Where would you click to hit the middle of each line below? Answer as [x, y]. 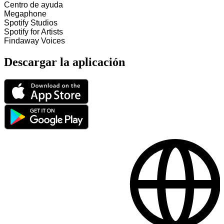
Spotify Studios [31, 23]
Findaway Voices [34, 41]
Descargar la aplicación [64, 62]
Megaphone [25, 14]
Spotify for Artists [33, 32]
